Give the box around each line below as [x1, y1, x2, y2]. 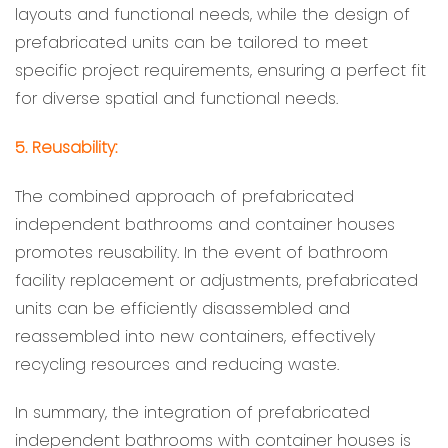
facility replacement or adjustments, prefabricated [15, 268, 418, 292]
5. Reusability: [15, 135, 117, 159]
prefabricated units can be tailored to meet [15, 31, 368, 54]
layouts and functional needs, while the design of [15, 3, 410, 26]
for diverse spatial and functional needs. [15, 87, 338, 110]
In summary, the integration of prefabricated [15, 401, 370, 425]
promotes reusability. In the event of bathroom [15, 240, 388, 264]
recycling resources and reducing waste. [15, 352, 339, 376]
